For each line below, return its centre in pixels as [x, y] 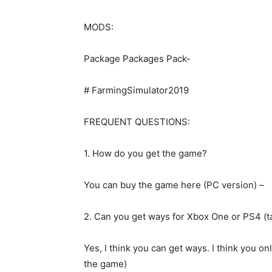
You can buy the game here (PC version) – [174, 185]
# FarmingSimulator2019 [136, 90]
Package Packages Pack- [137, 59]
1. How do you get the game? [145, 153]
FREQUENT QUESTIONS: [137, 122]
